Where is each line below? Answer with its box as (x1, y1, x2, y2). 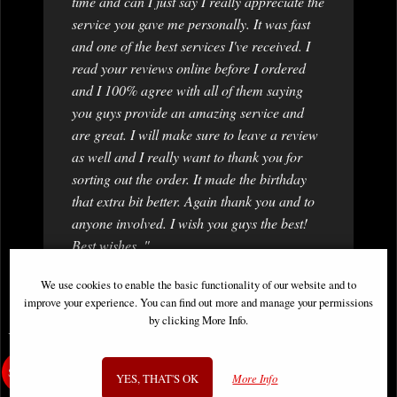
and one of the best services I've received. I (72, 36, 310, 56)
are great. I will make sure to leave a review (72, 125, 318, 144)
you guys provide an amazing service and (72, 103, 304, 122)
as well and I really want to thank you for (72, 147, 302, 167)
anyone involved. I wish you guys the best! (72, 214, 307, 233)
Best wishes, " (72, 236, 150, 255)
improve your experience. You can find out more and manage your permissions (23, 293, 373, 310)
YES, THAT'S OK (116, 370, 199, 386)
